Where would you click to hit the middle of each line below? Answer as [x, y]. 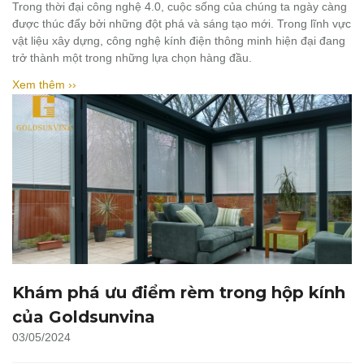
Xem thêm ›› [44, 84]
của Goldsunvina [84, 317]
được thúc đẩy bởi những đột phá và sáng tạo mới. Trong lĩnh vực [182, 24]
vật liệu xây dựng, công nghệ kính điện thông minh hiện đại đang [179, 41]
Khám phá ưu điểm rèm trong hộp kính [179, 292]
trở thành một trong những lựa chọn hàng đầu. [132, 58]
